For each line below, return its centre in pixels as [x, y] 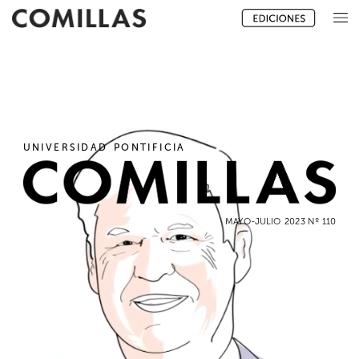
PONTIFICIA [149, 147]
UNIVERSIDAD [65, 147]
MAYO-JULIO [253, 221]
